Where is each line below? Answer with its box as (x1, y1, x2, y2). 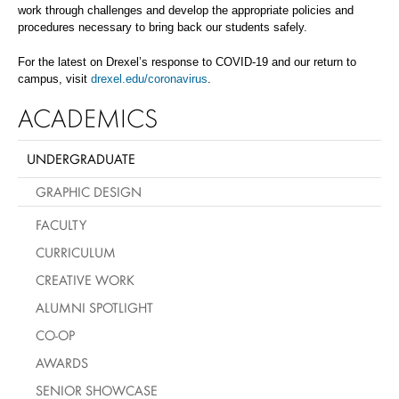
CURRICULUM (36, 243, 116, 261)
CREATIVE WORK (36, 271, 134, 289)
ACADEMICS (18, 102, 158, 134)
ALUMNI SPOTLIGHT (36, 298, 153, 316)
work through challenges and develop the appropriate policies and (18, 4, 354, 17)
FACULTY (36, 216, 86, 233)
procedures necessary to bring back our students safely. (18, 20, 307, 34)
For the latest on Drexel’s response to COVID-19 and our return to (18, 55, 356, 69)
